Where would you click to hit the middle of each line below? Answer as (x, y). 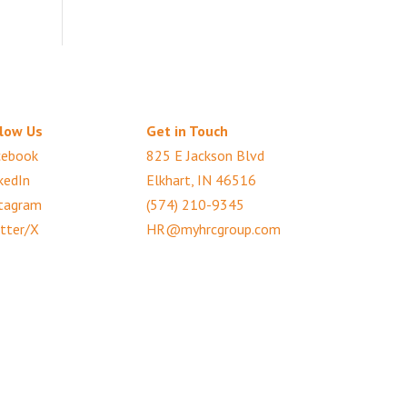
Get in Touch (188, 130)
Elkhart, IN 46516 (202, 179)
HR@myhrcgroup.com (214, 228)
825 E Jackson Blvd (206, 155)
